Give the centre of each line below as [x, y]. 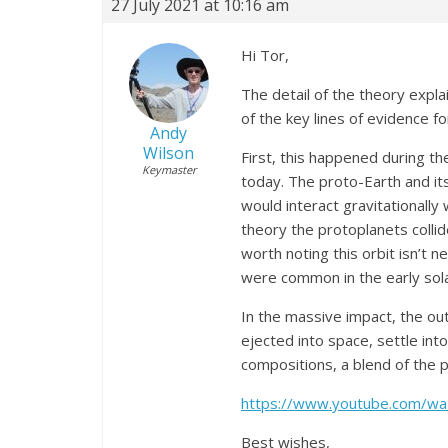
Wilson [168, 152]
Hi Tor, [265, 54]
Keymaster [168, 169]
